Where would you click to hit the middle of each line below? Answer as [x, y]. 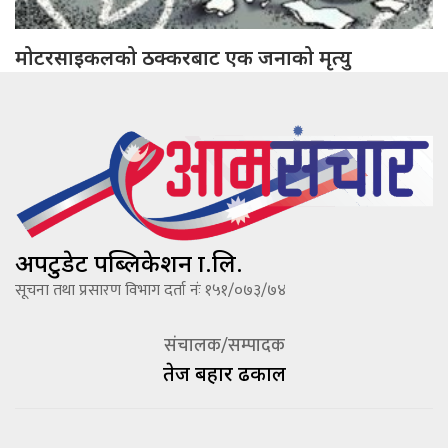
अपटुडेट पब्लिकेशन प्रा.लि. [129, 263]
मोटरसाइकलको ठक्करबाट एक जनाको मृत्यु [183, 58]
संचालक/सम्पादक [224, 346]
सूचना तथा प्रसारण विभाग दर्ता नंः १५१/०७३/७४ [150, 291]
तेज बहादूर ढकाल [224, 374]
